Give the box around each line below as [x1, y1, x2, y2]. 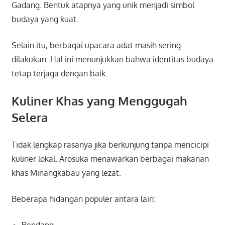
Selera [11, 109, 48, 125]
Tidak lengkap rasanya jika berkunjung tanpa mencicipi [11, 139, 209, 150]
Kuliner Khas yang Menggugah [11, 92, 187, 108]
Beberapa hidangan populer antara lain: [11, 193, 156, 204]
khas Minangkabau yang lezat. [11, 167, 121, 178]
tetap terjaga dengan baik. [11, 68, 107, 78]
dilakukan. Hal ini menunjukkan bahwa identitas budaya [11, 54, 213, 64]
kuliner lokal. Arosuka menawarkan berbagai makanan [11, 153, 209, 164]
